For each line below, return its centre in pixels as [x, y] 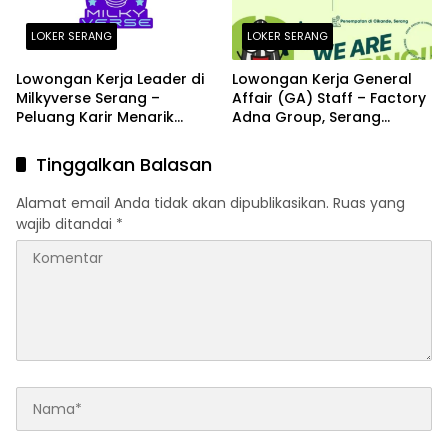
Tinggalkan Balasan [124, 165]
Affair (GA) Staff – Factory [329, 98]
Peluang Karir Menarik [95, 117]
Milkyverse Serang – [88, 98]
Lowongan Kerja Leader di [110, 79]
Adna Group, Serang [306, 117]
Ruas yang [369, 203]
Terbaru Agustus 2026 [313, 136]
